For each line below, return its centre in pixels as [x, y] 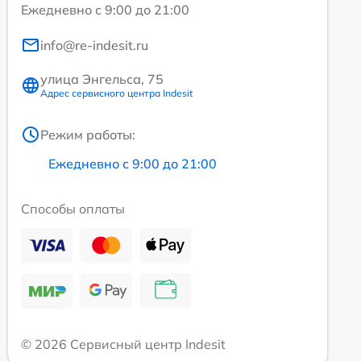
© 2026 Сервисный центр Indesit [123, 344]
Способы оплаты [73, 209]
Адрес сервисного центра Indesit [116, 93]
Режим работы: [88, 135]
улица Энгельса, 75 [102, 79]
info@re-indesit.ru [94, 46]
